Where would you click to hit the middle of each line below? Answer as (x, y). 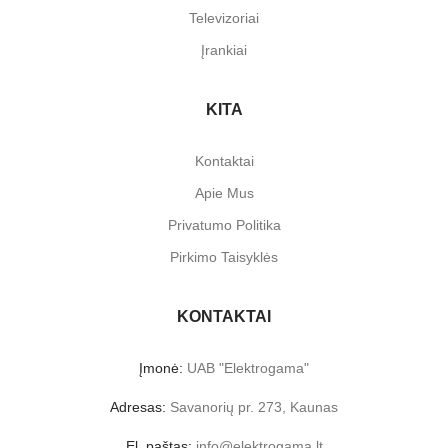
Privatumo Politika (224, 224)
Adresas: (138, 406)
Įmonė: (161, 367)
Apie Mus (224, 192)
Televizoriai (224, 17)
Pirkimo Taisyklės (224, 256)
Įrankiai (224, 49)
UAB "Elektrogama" (246, 367)
